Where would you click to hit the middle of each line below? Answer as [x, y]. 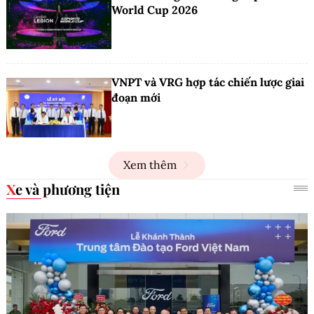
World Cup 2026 [155, 9]
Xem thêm [150, 164]
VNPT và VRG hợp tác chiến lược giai [208, 82]
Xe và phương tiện [68, 189]
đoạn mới [136, 98]
